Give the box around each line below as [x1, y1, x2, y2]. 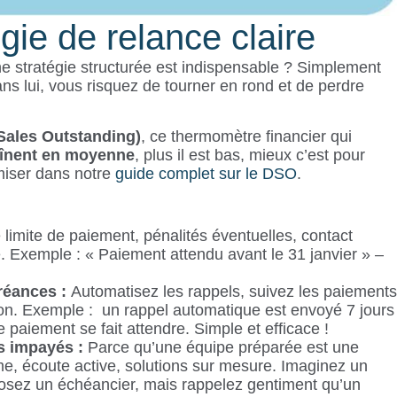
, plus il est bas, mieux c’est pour [134, 145, 365, 164]
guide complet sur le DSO [114, 164, 297, 183]
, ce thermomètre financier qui [140, 127, 352, 145]
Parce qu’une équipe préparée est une [87, 339, 359, 357]
